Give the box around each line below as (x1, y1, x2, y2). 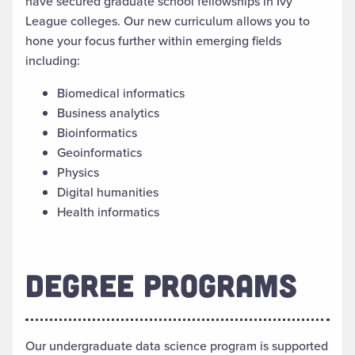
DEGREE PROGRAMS (25, 265, 297, 303)
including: (25, 51, 80, 69)
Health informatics (57, 202, 159, 220)
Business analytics (57, 103, 159, 121)
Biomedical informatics (57, 83, 185, 101)
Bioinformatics (57, 123, 137, 141)
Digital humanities (57, 182, 158, 200)
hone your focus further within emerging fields (25, 31, 281, 49)
